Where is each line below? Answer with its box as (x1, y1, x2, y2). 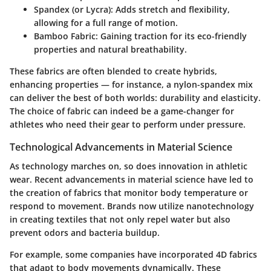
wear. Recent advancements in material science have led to (10, 174, 253, 185)
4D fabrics (216, 249, 257, 260)
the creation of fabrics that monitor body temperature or (10, 187, 248, 198)
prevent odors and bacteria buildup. (10, 227, 160, 238)
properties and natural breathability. (34, 43, 187, 55)
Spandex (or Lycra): (34, 3, 113, 15)
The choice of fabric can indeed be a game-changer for (10, 105, 234, 117)
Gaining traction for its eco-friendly (98, 30, 247, 42)
